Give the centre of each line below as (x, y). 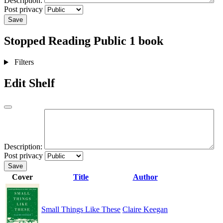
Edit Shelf (29, 83)
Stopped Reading (49, 41)
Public (110, 41)
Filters (24, 62)
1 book (146, 41)
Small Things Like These (81, 210)
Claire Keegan (145, 210)
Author (145, 177)
